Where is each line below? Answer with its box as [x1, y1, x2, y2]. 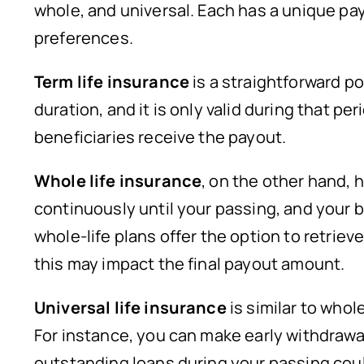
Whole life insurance [33, 170, 202, 192]
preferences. [33, 27, 133, 49]
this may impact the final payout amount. [33, 253, 345, 275]
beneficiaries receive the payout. [33, 126, 287, 148]
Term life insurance [33, 71, 189, 93]
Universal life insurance [33, 297, 227, 318]
